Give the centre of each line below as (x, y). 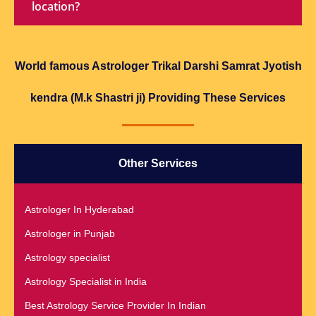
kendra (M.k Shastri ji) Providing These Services (158, 97)
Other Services (158, 163)
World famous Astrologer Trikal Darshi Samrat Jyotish (158, 66)
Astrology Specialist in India (86, 281)
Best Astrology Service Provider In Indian (115, 305)
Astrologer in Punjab (70, 233)
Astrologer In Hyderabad (79, 209)
